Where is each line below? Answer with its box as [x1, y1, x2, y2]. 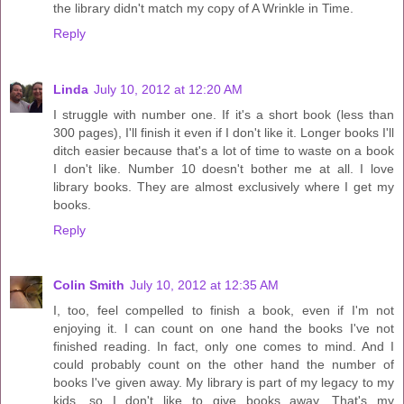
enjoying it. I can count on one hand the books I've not [53, 321, 394, 336]
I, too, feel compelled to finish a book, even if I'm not [53, 303, 394, 318]
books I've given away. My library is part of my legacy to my [53, 375, 394, 390]
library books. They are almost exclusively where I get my [53, 179, 394, 194]
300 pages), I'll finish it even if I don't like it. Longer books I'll [53, 124, 394, 140]
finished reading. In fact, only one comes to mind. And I [53, 339, 394, 354]
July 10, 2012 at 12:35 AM [130, 278, 279, 293]
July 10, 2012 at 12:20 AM [94, 81, 243, 96]
